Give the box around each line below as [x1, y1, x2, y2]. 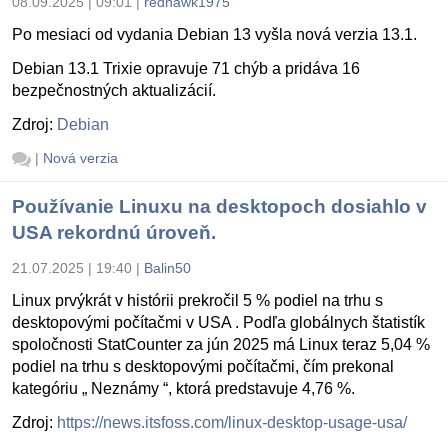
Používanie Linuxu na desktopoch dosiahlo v [12, 195, 427, 217]
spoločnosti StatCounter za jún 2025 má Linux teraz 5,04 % [12, 335, 430, 353]
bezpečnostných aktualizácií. [12, 82, 216, 100]
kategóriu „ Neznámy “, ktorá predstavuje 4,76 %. [12, 379, 355, 397]
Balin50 [144, 259, 191, 276]
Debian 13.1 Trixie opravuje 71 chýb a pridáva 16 [12, 60, 360, 78]
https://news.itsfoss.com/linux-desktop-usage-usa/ [57, 413, 407, 431]
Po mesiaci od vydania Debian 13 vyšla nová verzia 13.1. [12, 26, 417, 44]
